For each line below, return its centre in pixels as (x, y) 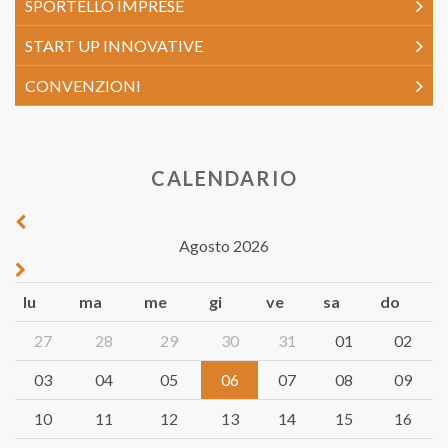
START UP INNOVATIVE (114, 45)
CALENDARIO (224, 178)
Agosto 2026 (224, 245)
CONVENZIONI (83, 85)
